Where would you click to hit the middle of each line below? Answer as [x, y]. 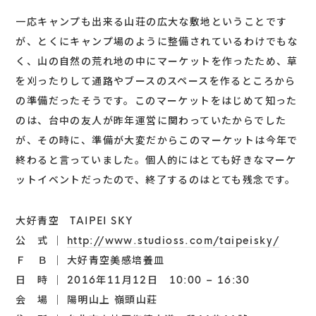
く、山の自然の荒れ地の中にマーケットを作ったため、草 [157, 61]
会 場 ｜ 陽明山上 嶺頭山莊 [87, 299]
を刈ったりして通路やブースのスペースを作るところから [156, 81]
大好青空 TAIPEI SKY [75, 220]
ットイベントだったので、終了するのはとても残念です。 [156, 180]
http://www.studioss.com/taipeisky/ [173, 240]
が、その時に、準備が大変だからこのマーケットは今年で [157, 140]
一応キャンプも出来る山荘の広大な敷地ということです [152, 22]
